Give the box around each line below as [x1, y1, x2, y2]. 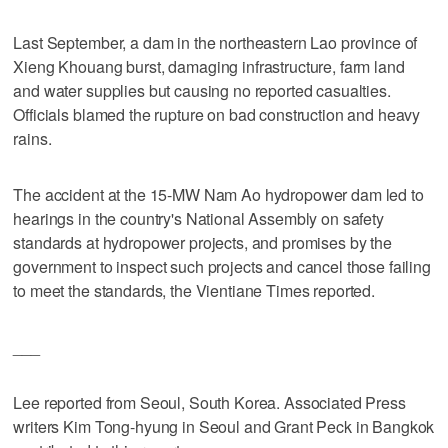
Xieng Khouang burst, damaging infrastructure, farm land [13, 54, 405, 78]
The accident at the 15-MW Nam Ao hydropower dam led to [13, 182, 424, 206]
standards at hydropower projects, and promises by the [13, 230, 392, 254]
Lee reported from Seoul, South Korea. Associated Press [13, 390, 406, 414]
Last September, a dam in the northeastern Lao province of [13, 30, 418, 54]
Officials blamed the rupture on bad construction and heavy [13, 102, 421, 126]
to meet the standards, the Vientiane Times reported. [13, 278, 376, 302]
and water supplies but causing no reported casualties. [13, 78, 391, 102]
